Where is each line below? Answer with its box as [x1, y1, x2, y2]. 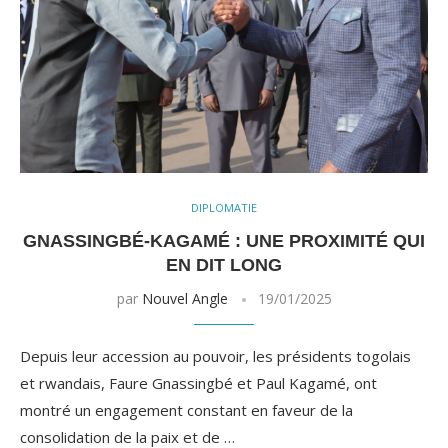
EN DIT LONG [166, 254, 282, 275]
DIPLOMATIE [191, 199, 257, 215]
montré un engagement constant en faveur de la [20, 399, 353, 420]
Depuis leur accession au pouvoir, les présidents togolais [20, 345, 411, 366]
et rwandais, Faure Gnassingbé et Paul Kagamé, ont [20, 372, 377, 393]
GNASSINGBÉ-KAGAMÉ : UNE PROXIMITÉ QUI [23, 230, 425, 251]
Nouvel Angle [141, 288, 228, 308]
